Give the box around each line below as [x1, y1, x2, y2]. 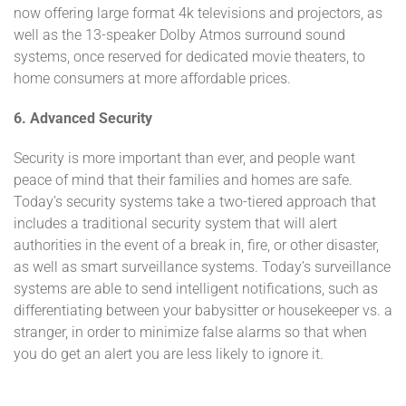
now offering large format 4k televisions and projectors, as [14, 5, 382, 22]
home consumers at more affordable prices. [14, 70, 291, 87]
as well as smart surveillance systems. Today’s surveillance [14, 258, 391, 275]
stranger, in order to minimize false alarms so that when [14, 324, 367, 341]
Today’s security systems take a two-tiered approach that [14, 193, 376, 210]
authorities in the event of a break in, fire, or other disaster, [14, 237, 379, 254]
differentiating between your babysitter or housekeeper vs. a [14, 302, 392, 319]
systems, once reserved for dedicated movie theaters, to [14, 48, 365, 65]
